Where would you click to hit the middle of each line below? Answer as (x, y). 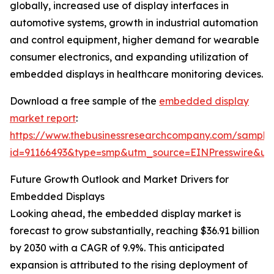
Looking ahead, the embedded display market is (125, 214)
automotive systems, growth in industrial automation (134, 23)
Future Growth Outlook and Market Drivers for (119, 180)
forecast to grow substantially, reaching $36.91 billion (135, 231)
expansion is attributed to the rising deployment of (129, 265)
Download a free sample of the (84, 101)
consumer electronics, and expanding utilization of (129, 57)
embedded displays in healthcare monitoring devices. (136, 74)
